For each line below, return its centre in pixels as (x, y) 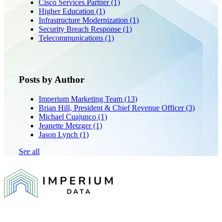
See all (29, 151)
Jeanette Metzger (66, 125)
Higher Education (67, 11)
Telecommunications (72, 38)
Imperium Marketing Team (82, 99)
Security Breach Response (81, 29)
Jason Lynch (59, 134)
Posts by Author (52, 80)
